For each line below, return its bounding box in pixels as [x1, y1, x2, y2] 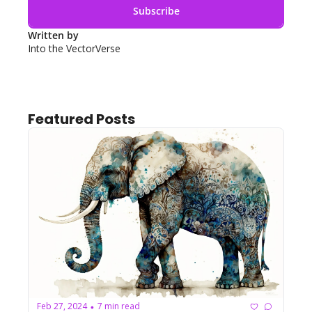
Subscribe [132, 3, 180, 17]
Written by [28, 29, 81, 42]
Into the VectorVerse [28, 42, 120, 55]
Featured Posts [28, 109, 135, 129]
